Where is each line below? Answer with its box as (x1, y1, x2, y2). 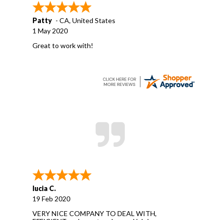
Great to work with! (32, 41, 93, 50)
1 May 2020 (32, 26, 68, 35)
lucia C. (32, 184, 56, 192)
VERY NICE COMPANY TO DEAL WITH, (32, 209, 157, 218)
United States (72, 16, 115, 25)
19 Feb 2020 (32, 194, 70, 203)
